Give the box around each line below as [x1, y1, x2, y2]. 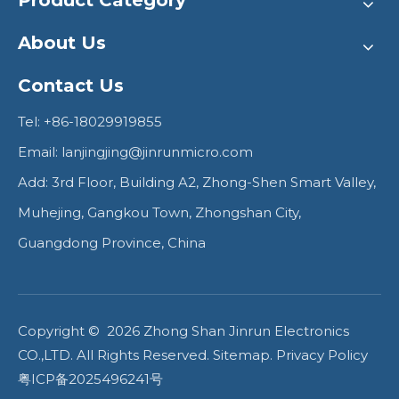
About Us [18, 32, 106, 54]
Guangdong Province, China [18, 234, 206, 252]
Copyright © [18, 322, 107, 340]
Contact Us [18, 75, 124, 97]
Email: [18, 143, 61, 161]
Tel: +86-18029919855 [18, 113, 162, 131]
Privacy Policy [276, 346, 368, 364]
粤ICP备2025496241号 [18, 370, 163, 388]
